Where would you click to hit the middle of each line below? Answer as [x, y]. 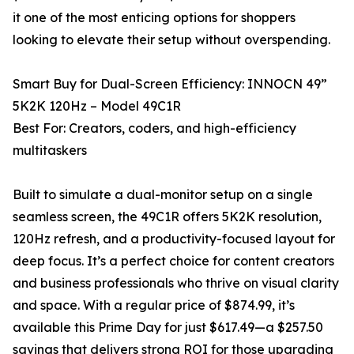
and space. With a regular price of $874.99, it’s [154, 305]
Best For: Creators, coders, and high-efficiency [154, 128]
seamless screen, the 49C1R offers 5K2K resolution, [167, 217]
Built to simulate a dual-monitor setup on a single [163, 195]
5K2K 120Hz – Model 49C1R [97, 106]
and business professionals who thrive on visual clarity [176, 283]
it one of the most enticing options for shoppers [154, 18]
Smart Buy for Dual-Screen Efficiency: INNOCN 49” [170, 84]
